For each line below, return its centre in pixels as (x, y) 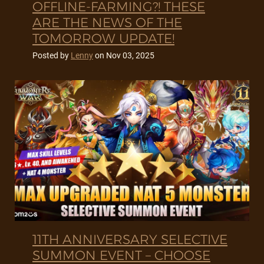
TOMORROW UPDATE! (103, 39)
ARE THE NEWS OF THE (107, 23)
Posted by (52, 56)
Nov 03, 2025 (130, 56)
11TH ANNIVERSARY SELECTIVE (130, 240)
